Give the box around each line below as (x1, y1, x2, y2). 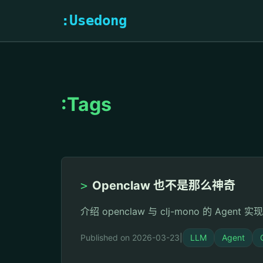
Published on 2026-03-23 (80, 232, 180, 242)
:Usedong (61, 12, 127, 29)
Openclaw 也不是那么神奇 (92, 178, 235, 193)
